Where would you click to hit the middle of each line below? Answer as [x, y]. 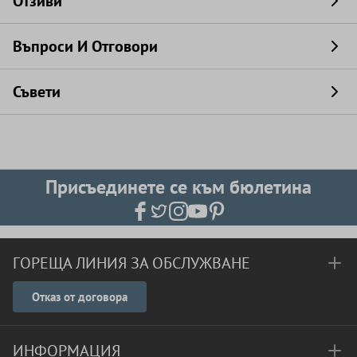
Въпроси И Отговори [85, 46]
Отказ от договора [80, 297]
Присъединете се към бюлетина [178, 187]
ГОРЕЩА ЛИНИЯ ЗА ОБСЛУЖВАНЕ [131, 263]
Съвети [37, 91]
